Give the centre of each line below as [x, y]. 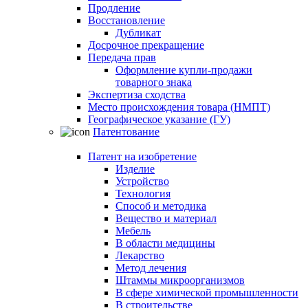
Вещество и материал [166, 218]
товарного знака [154, 82]
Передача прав [122, 57]
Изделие [135, 169]
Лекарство [140, 255]
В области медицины [165, 243]
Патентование [126, 132]
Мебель [133, 231]
